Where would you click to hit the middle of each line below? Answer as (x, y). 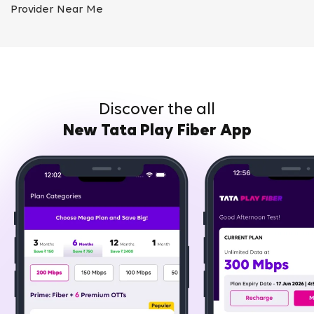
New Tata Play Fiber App (157, 131)
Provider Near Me (57, 9)
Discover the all (157, 110)
